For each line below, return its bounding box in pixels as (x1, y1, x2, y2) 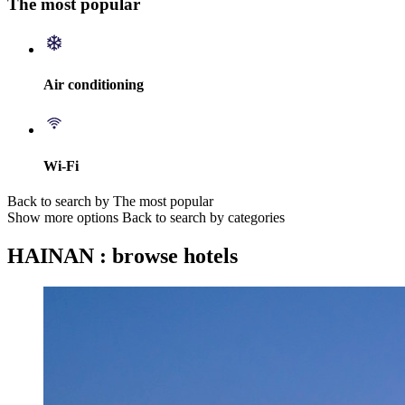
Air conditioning (43, 77, 144, 93)
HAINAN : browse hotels (7, 243, 238, 268)
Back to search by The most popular (7, 193, 213, 209)
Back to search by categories (122, 209, 285, 225)
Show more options (7, 209, 118, 225)
